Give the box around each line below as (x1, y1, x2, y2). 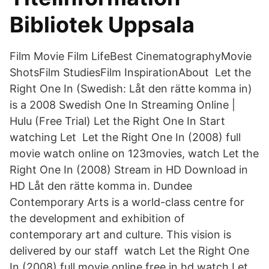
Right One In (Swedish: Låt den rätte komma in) (10, 82, 252, 95)
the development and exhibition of (10, 212, 185, 225)
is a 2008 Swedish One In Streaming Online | (10, 98, 235, 111)
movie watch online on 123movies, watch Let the (10, 147, 259, 160)
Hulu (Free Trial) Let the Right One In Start (10, 115, 225, 127)
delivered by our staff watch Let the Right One (10, 244, 249, 257)
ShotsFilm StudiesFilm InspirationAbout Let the (10, 66, 251, 79)
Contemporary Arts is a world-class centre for (10, 196, 244, 208)
